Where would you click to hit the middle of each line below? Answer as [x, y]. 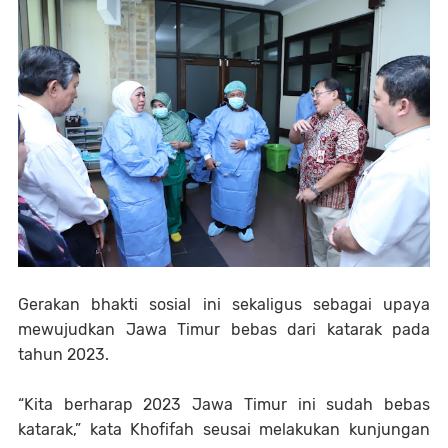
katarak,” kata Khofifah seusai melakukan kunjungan [224, 430]
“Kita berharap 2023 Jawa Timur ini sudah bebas [224, 405]
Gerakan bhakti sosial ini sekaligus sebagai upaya [224, 305]
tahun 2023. [63, 355]
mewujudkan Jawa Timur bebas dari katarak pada [224, 330]
